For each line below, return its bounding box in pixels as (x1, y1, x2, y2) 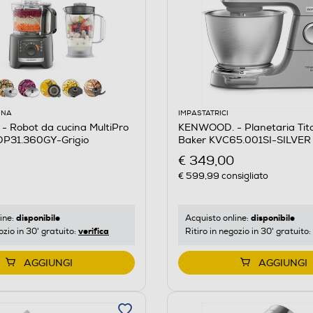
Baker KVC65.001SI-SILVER (177, 133, 311, 146)
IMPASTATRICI (177, 108, 228, 117)
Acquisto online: (184, 212, 251, 224)
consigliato (219, 170, 268, 182)
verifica (78, 225, 109, 237)
